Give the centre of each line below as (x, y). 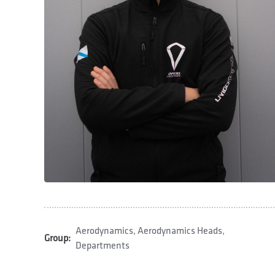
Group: (57, 238)
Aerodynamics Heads (180, 231)
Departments (103, 246)
